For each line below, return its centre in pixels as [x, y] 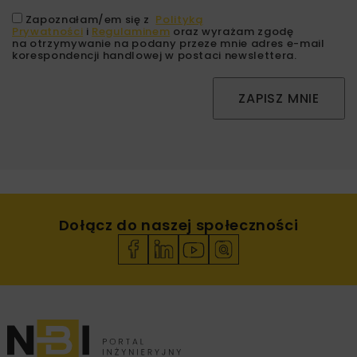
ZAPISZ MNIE [279, 98]
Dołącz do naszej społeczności [178, 225]
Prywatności [48, 31]
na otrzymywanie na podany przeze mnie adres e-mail [169, 43]
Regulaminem [131, 31]
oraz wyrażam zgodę [232, 31]
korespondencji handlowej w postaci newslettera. [155, 55]
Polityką [179, 19]
